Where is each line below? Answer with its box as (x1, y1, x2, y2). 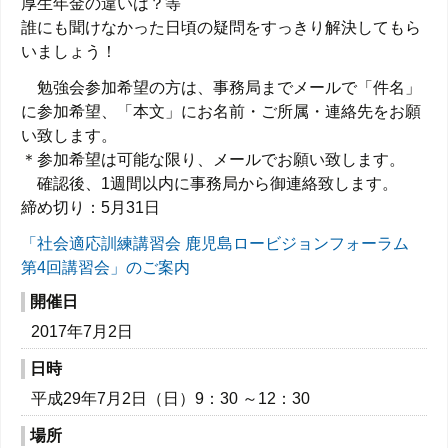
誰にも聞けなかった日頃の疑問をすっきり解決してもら (21, 19, 421, 36)
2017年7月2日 (31, 323, 133, 340)
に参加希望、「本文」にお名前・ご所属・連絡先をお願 (21, 103, 421, 120)
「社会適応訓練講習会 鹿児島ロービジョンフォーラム (21, 235, 409, 252)
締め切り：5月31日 (21, 199, 160, 216)
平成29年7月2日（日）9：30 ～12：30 (31, 390, 310, 407)
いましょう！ (21, 43, 117, 60)
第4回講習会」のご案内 (21, 259, 190, 276)
